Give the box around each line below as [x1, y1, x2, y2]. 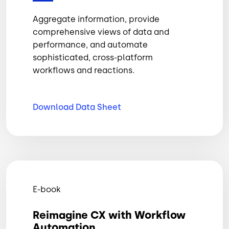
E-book [33, 184, 61, 194]
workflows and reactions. [33, 65, 134, 75]
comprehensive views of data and [33, 27, 169, 37]
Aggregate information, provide [33, 14, 159, 24]
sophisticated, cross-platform [33, 52, 153, 62]
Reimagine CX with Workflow [33, 208, 186, 221]
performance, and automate [33, 39, 148, 50]
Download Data [33, 102, 97, 112]
